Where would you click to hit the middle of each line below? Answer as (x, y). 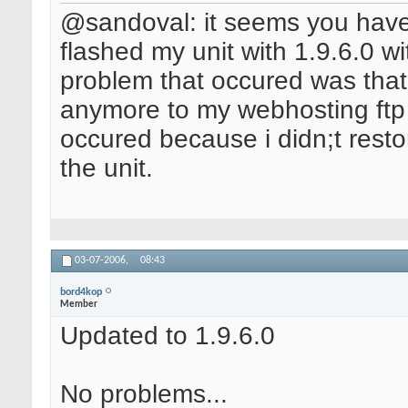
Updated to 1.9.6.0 (168, 336)
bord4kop (81, 292)
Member (79, 304)
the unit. (107, 168)
